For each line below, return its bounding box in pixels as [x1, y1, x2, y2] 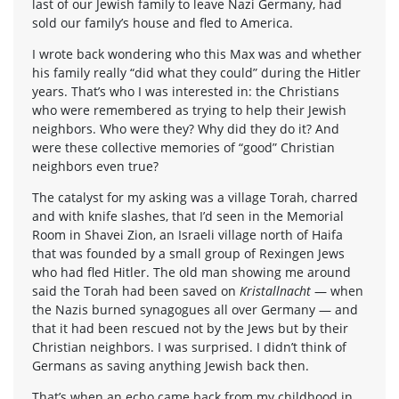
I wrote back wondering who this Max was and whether [32, 45, 362, 62]
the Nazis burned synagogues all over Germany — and [32, 300, 358, 318]
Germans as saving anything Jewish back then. [32, 356, 309, 374]
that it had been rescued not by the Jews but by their [32, 319, 348, 337]
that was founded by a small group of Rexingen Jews [32, 244, 345, 262]
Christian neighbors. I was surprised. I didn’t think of [32, 338, 346, 355]
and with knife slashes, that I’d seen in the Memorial [32, 207, 344, 224]
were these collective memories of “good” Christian [32, 138, 335, 156]
